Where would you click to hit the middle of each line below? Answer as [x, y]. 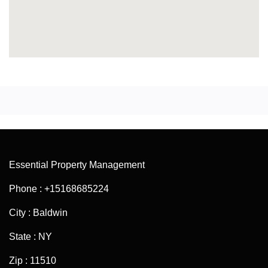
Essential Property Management [77, 165]
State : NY [31, 237]
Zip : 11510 [33, 261]
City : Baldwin [38, 213]
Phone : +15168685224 [59, 189]
